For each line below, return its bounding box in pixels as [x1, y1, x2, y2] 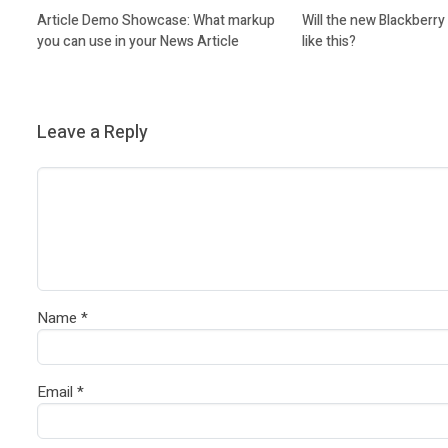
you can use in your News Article [37, 30, 239, 52]
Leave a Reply [37, 119, 148, 146]
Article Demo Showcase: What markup [37, 9, 275, 31]
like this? [302, 30, 357, 52]
